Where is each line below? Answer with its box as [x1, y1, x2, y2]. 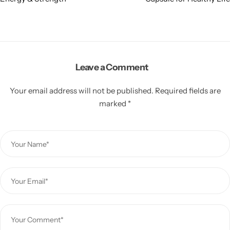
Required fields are [155, 85, 221, 95]
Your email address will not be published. [9, 85, 154, 95]
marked [99, 98, 128, 108]
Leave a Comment [75, 62, 149, 73]
